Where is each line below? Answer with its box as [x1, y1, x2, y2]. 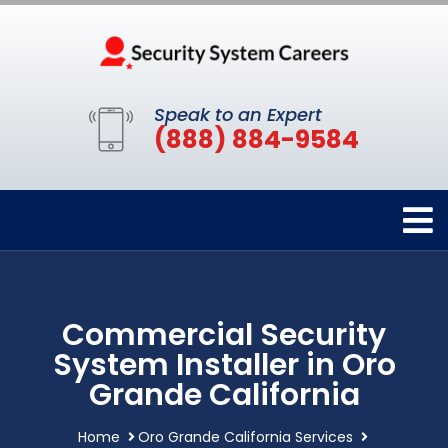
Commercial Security [62, 313, 386, 356]
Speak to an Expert [154, 101, 322, 127]
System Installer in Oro [52, 343, 396, 386]
